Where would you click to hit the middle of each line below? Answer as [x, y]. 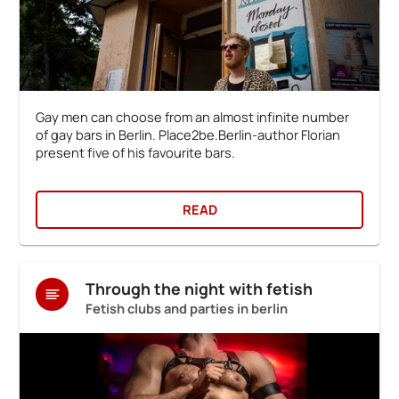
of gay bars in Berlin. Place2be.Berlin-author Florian [188, 134]
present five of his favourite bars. [136, 152]
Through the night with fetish [199, 288]
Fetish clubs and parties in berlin [186, 308]
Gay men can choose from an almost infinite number [193, 116]
